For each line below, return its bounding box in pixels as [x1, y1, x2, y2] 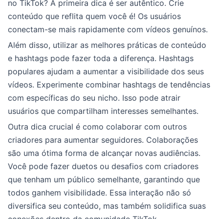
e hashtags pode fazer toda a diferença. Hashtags [8, 53, 194, 63]
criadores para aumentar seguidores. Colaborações [8, 135, 198, 145]
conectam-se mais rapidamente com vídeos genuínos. [8, 24, 208, 34]
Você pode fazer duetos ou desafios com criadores [8, 161, 198, 171]
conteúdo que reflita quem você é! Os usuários [8, 11, 181, 21]
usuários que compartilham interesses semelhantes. [8, 106, 198, 116]
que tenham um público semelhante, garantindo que [8, 175, 200, 184]
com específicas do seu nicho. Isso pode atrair [8, 93, 180, 103]
